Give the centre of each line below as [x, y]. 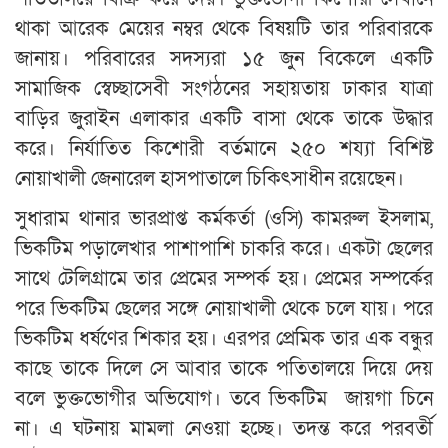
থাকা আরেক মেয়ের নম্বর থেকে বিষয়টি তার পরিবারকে [224, 28]
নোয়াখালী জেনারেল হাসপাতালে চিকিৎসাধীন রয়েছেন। [209, 178]
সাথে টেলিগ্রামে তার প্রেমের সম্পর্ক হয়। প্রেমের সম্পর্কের [224, 278]
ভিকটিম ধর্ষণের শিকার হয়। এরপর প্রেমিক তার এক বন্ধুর [224, 338]
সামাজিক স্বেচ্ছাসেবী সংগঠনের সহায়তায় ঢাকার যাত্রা [224, 88]
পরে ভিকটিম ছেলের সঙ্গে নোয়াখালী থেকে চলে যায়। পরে [224, 308]
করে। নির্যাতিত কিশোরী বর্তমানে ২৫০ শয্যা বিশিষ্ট [224, 148]
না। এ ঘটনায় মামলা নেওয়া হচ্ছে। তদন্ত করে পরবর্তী [224, 428]
